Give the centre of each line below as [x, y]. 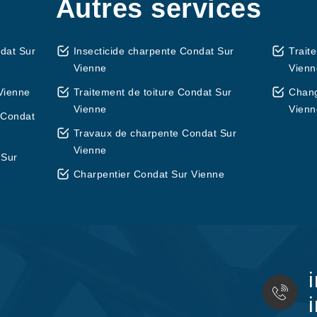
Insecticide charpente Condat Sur [154, 51]
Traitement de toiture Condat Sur [152, 92]
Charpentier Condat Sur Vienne [149, 174]
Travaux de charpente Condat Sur [155, 133]
